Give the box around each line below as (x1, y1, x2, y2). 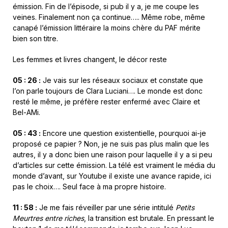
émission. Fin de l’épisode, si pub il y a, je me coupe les (13, 2, 199, 11)
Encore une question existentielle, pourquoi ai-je (41, 129, 206, 138)
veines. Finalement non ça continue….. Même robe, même (13, 13, 205, 22)
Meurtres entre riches (13, 214, 84, 223)
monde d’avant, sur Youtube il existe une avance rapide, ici (13, 172, 211, 181)
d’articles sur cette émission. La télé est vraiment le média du (13, 161, 215, 170)
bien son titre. (13, 34, 58, 43)
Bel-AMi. (13, 108, 40, 117)
